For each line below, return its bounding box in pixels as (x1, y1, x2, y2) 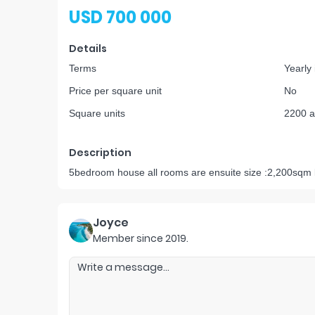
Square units (69, 108, 125, 119)
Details (69, 41, 107, 56)
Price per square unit (69, 85, 162, 96)
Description (69, 146, 131, 160)
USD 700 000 (69, 6, 172, 29)
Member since (93, 231, 163, 245)
